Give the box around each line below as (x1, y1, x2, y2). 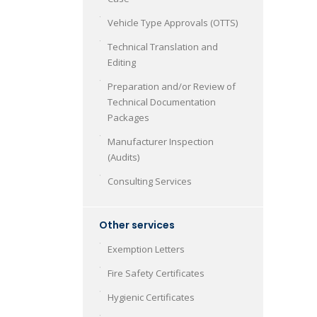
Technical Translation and (108, 40, 218, 53)
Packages (108, 111, 149, 124)
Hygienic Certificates (108, 291, 195, 304)
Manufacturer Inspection (108, 135, 214, 148)
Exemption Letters (108, 243, 185, 255)
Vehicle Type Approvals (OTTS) (108, 16, 238, 29)
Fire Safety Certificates (108, 267, 204, 279)
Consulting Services (108, 175, 192, 188)
